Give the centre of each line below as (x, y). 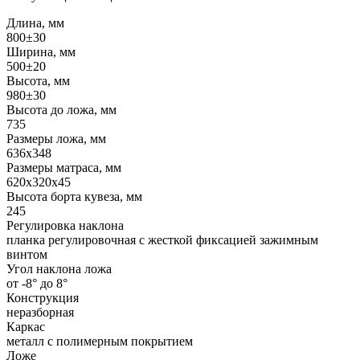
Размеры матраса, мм (64, 167)
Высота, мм (38, 80)
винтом (27, 254)
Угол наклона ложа (59, 268)
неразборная (40, 312)
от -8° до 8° (37, 283)
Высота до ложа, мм (61, 109)
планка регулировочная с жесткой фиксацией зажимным (162, 239)
